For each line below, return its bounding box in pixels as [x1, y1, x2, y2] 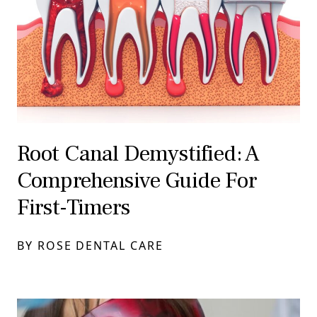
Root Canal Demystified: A [17, 139, 260, 169]
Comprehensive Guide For [17, 166, 256, 196]
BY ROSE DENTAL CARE [17, 238, 163, 254]
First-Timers [17, 192, 129, 223]
